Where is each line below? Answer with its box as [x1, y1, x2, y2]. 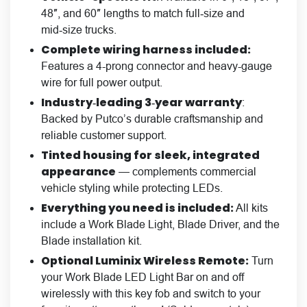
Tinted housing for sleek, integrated [41, 147, 260, 163]
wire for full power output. [41, 76, 162, 88]
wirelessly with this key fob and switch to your [41, 287, 260, 299]
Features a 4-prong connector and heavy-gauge [41, 60, 272, 72]
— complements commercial [116, 165, 256, 177]
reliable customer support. [41, 129, 167, 141]
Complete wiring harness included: [41, 41, 251, 58]
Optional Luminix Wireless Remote [41, 252, 245, 269]
